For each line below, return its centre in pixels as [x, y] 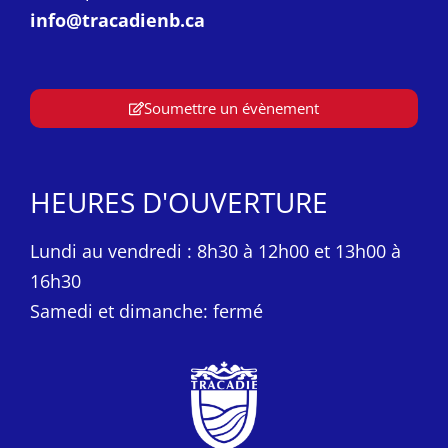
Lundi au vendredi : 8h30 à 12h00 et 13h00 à [215, 251]
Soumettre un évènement [231, 108]
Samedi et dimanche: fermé [146, 311]
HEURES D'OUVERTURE [179, 202]
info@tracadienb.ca [117, 19]
